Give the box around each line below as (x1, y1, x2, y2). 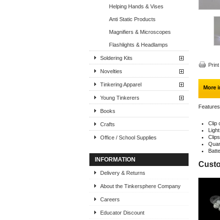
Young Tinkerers (100, 95, 139, 101)
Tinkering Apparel (100, 82, 141, 87)
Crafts (100, 121, 115, 127)
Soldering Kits (100, 55, 133, 61)
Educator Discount (100, 210, 144, 216)
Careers (100, 196, 120, 202)
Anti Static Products (109, 16, 156, 22)
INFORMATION (95, 156, 136, 163)
